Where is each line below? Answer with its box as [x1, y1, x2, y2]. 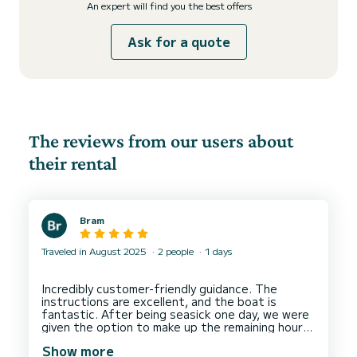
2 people [155, 244, 196, 258]
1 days [202, 244, 232, 258]
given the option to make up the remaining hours [41, 319, 309, 335]
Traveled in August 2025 [41, 244, 149, 258]
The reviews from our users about [29, 130, 293, 151]
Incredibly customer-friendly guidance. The [41, 280, 277, 297]
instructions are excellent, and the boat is [41, 293, 277, 310]
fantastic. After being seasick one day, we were [41, 306, 309, 323]
